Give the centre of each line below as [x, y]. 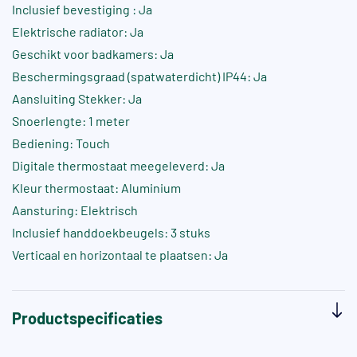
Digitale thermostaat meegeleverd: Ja [118, 166]
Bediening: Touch [61, 143]
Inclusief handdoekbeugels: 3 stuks [111, 233]
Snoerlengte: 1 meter [71, 121]
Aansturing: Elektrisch [75, 210]
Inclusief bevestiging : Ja [82, 10]
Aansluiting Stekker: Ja [77, 99]
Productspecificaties [87, 318]
